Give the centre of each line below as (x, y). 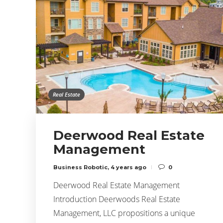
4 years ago (128, 167)
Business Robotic (80, 167)
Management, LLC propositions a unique (124, 213)
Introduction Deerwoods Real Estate (117, 199)
